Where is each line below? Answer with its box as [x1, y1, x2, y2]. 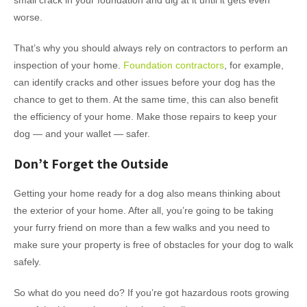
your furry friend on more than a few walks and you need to [14, 222, 270, 233]
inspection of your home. [14, 60, 123, 71]
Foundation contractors [123, 60, 224, 71]
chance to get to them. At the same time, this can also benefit [14, 94, 278, 105]
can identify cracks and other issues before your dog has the [14, 77, 275, 88]
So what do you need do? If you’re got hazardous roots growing [14, 287, 289, 298]
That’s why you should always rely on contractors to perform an [14, 42, 288, 53]
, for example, [224, 60, 284, 71]
